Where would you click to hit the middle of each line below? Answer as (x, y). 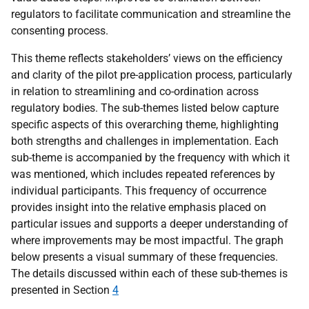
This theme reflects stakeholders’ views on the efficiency (147, 58)
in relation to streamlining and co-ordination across (135, 91)
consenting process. (60, 30)
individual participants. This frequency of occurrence (139, 190)
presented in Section (62, 290)
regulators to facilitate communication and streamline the (151, 14)
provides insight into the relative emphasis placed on (139, 207)
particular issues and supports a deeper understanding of (150, 223)
